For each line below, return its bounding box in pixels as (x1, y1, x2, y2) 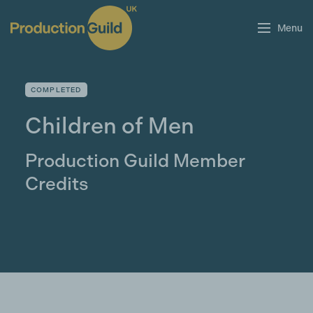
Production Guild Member (24, 150, 245, 171)
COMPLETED (30, 86, 82, 94)
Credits (24, 173, 88, 194)
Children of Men (24, 112, 194, 139)
